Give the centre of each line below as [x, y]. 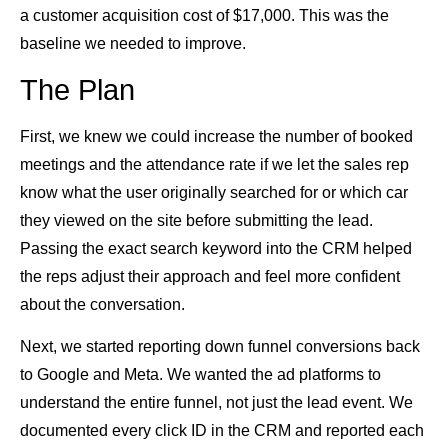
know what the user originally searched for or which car [214, 192]
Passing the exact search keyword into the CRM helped [216, 248]
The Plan [77, 89]
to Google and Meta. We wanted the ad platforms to [200, 374]
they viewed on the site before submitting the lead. [196, 220]
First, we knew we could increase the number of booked [216, 136]
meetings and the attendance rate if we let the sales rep [214, 164]
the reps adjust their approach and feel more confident [210, 276]
